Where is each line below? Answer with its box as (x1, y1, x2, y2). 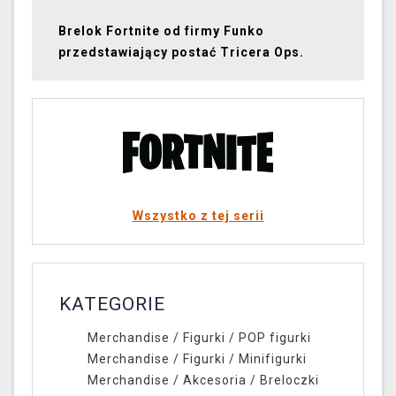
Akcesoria (182, 373, 247, 388)
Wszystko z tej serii (132, 209, 264, 224)
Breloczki (259, 373, 319, 388)
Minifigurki (238, 352, 307, 367)
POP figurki (238, 331, 311, 346)
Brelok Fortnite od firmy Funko (58, 24, 264, 39)
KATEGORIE (59, 293, 165, 316)
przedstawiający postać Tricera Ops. (58, 45, 304, 60)
